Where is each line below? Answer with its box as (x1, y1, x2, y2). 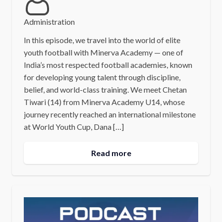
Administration (23, 16, 75, 26)
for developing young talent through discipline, (23, 72, 180, 82)
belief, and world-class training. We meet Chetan (23, 84, 187, 94)
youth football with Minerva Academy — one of (23, 47, 183, 57)
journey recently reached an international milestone (23, 109, 196, 119)
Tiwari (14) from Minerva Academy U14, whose (23, 97, 185, 107)
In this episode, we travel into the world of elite (23, 35, 180, 45)
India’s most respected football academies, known (23, 59, 192, 69)
